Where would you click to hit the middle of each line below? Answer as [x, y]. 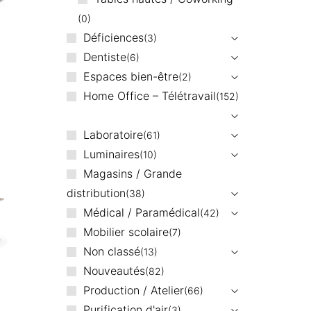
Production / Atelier [133, 290]
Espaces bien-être [131, 76]
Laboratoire [113, 134]
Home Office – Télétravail [149, 95]
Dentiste [104, 57]
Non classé [111, 251]
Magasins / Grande [132, 173]
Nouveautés [114, 270]
